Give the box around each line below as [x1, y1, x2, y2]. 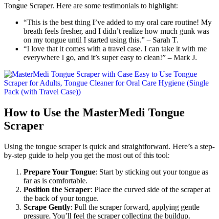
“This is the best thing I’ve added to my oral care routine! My [23, 18, 212, 27]
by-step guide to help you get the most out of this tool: [4, 151, 170, 159]
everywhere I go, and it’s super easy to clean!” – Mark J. [23, 53, 197, 62]
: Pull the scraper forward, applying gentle [70, 202, 199, 211]
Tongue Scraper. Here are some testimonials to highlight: [4, 1, 178, 10]
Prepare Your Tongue [23, 167, 95, 176]
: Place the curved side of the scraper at [90, 185, 210, 194]
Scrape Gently [23, 202, 70, 211]
